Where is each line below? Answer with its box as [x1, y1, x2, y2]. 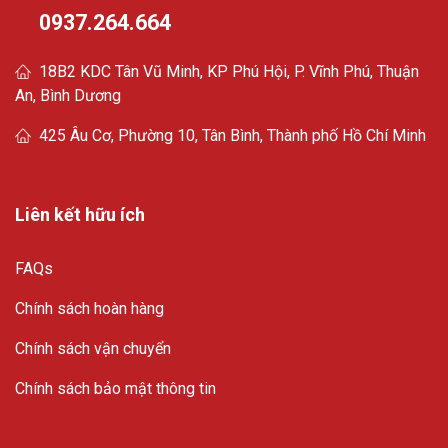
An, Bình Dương [15, 85, 121, 105]
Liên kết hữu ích [15, 203, 145, 225]
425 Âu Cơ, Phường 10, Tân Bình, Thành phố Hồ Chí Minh [39, 125, 426, 145]
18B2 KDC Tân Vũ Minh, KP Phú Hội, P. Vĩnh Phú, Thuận [39, 61, 419, 81]
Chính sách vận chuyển [15, 338, 171, 358]
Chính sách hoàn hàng [15, 298, 164, 318]
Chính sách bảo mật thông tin [15, 378, 216, 398]
